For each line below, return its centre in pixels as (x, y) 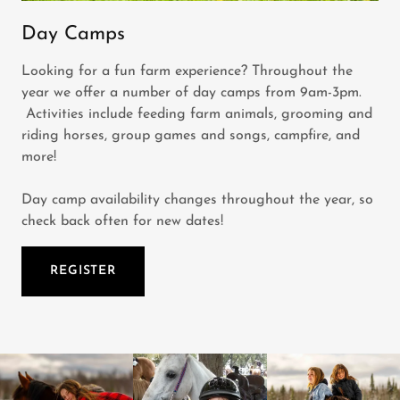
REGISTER (83, 271)
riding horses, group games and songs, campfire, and (191, 135)
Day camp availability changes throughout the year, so (197, 200)
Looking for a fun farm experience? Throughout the (187, 71)
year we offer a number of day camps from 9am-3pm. (192, 92)
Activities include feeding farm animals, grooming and (197, 114)
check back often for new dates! (125, 221)
